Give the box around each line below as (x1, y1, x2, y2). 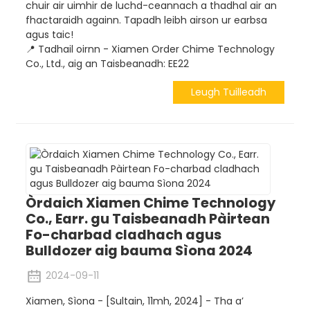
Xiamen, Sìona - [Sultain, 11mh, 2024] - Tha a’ (25, 293, 244, 308)
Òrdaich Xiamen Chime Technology (25, 193, 275, 213)
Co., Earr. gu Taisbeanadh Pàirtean (25, 209, 270, 229)
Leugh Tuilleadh (191, 85, 267, 100)
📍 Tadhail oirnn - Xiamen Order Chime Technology (25, 42, 275, 56)
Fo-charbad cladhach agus (25, 225, 221, 245)
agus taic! (25, 28, 73, 42)
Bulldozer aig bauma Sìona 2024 (25, 241, 253, 261)
